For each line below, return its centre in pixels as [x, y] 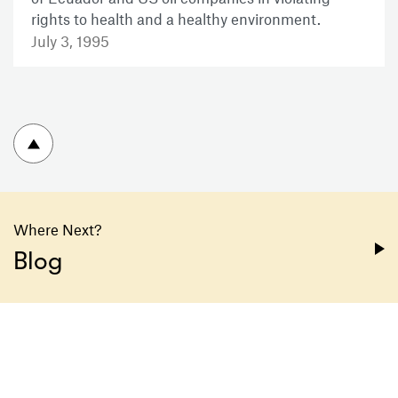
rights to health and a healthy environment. [176, 19]
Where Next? [58, 230]
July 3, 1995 [70, 41]
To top [111, 135]
